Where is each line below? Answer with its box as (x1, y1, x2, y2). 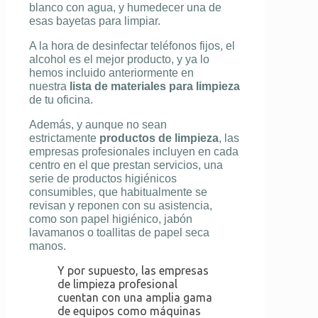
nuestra (29, 80, 67, 93)
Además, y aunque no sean (29, 119, 167, 131)
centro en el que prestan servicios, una (29, 159, 223, 172)
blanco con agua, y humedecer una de (29, 1, 221, 14)
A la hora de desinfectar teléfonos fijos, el (29, 40, 235, 53)
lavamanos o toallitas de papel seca (29, 226, 209, 239)
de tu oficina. (29, 94, 93, 106)
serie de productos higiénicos (29, 172, 177, 185)
